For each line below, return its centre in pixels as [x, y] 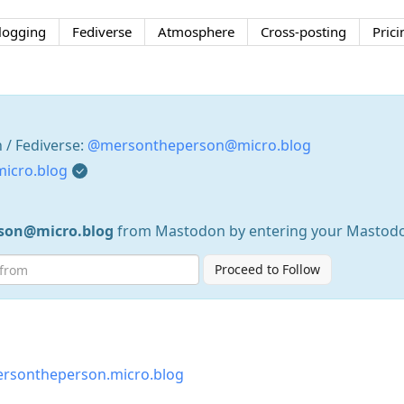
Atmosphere [196, 31]
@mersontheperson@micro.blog [199, 145]
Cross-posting [303, 31]
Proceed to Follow [267, 270]
